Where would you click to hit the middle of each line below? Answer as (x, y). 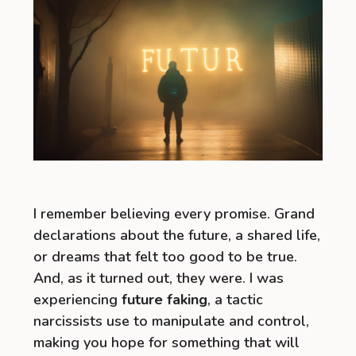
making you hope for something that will (166, 342)
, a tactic (235, 299)
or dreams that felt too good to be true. (165, 256)
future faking (164, 299)
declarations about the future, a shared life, (177, 235)
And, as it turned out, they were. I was (159, 278)
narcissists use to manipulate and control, (171, 321)
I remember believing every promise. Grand (174, 213)
